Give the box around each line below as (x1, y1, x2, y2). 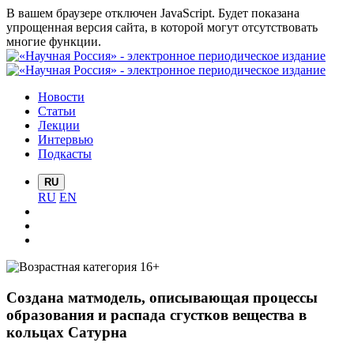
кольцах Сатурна (6, 323, 127, 341)
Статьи (38, 104, 76, 118)
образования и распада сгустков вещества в (6, 306, 307, 323)
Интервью (38, 133, 93, 146)
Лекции (38, 119, 80, 132)
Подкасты (38, 147, 92, 160)
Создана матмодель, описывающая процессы (6, 288, 318, 306)
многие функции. (6, 35, 101, 48)
